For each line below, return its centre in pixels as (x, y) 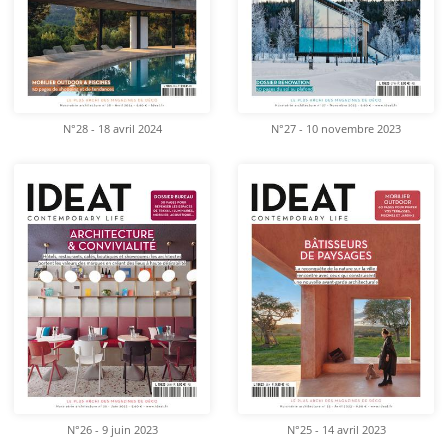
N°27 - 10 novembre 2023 (336, 128)
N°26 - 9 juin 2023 (112, 430)
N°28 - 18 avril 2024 (112, 128)
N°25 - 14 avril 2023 (336, 430)
